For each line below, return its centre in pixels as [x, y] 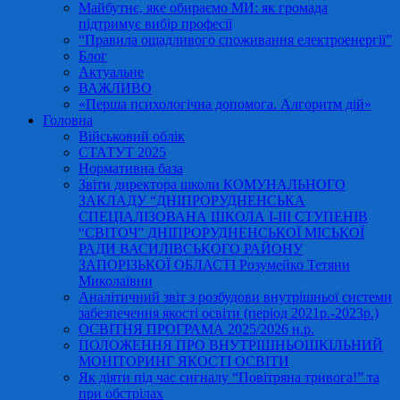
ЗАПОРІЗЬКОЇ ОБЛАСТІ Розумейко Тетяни [214, 265]
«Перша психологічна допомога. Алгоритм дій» [225, 104]
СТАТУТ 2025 [122, 152]
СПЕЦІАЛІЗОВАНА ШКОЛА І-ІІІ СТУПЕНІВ [223, 217]
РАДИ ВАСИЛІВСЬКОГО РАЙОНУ [191, 249]
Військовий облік [132, 136]
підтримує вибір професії [155, 24]
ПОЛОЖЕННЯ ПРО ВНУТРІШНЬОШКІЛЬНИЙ [231, 345]
